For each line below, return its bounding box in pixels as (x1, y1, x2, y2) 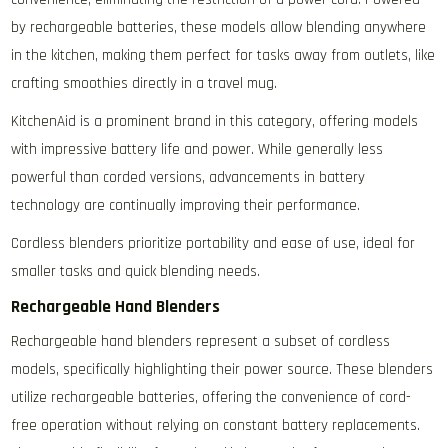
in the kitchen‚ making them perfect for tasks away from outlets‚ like (11, 45, 436, 65)
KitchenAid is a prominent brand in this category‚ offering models (11, 111, 419, 131)
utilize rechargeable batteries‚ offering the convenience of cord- (11, 387, 412, 407)
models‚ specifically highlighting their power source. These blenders (11, 359, 434, 379)
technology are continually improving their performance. (11, 195, 361, 215)
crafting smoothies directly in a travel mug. (11, 73, 278, 93)
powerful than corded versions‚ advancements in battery (11, 167, 366, 187)
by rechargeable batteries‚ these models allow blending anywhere (11, 17, 427, 37)
